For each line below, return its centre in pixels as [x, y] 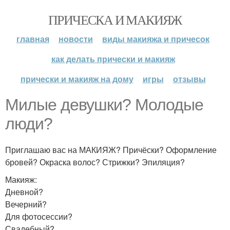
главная [33, 39]
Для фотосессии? [39, 216]
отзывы [189, 79]
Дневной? [24, 192]
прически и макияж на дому [77, 79]
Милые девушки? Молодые [104, 105]
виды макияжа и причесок [156, 39]
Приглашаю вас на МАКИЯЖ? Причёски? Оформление [111, 150]
